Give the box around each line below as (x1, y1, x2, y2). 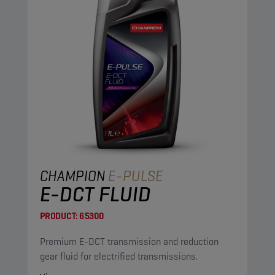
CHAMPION (40, 166, 106, 185)
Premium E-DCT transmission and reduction (40, 235, 219, 248)
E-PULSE (108, 166, 163, 185)
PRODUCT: (40, 211, 77, 222)
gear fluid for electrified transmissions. (40, 250, 198, 263)
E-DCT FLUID (40, 180, 151, 207)
